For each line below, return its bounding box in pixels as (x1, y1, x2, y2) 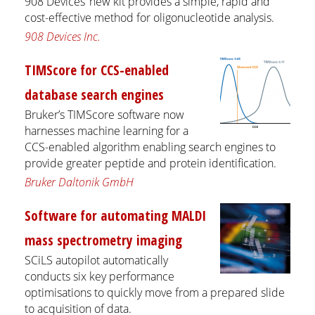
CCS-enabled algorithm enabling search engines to (25, 139, 276, 155)
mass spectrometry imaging (25, 230, 182, 250)
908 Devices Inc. (25, 28, 101, 44)
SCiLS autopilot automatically (25, 252, 168, 268)
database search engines (25, 84, 164, 104)
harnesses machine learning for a (25, 122, 188, 139)
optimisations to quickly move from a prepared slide (25, 284, 285, 300)
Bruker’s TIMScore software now (25, 106, 184, 122)
